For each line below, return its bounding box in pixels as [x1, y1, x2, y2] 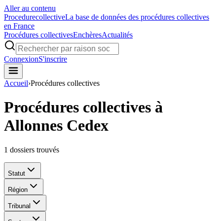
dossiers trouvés [10, 145, 59, 154]
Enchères [73, 31, 102, 39]
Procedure [4, 13, 36, 21]
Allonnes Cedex [4, 116, 109, 135]
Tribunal [8, 202, 31, 210]
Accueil [4, 79, 28, 87]
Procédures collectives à [4, 98, 163, 116]
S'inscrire [38, 55, 67, 63]
